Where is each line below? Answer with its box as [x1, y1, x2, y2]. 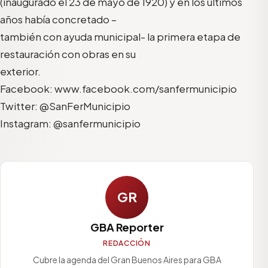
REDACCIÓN [103, 238, 151, 248]
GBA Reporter [90, 220, 164, 234]
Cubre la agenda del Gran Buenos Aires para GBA [32, 254, 221, 265]
